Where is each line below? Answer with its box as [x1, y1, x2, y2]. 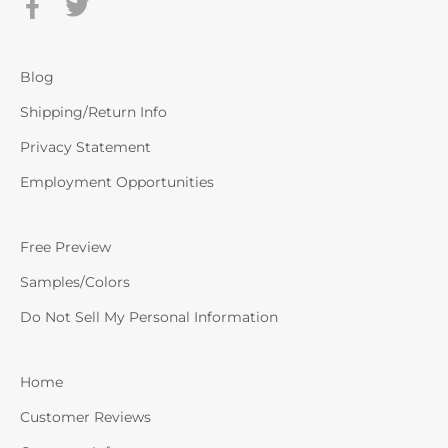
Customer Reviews [20, 407, 151, 426]
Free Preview [20, 237, 111, 256]
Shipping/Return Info [20, 102, 167, 121]
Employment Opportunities [20, 172, 214, 191]
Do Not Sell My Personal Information [20, 307, 278, 326]
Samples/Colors [20, 272, 130, 291]
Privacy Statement [20, 137, 151, 156]
